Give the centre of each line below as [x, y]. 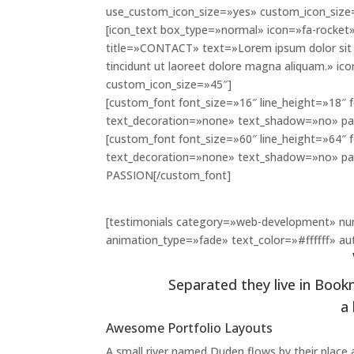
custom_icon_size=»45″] [169, 84]
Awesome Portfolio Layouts [190, 328]
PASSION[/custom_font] [169, 175]
